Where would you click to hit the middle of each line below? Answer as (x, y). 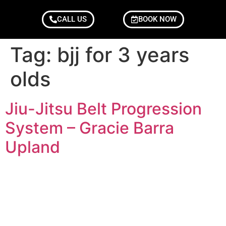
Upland (33, 147)
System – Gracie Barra (90, 128)
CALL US (72, 19)
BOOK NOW (157, 19)
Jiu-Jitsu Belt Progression (103, 109)
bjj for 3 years (123, 55)
